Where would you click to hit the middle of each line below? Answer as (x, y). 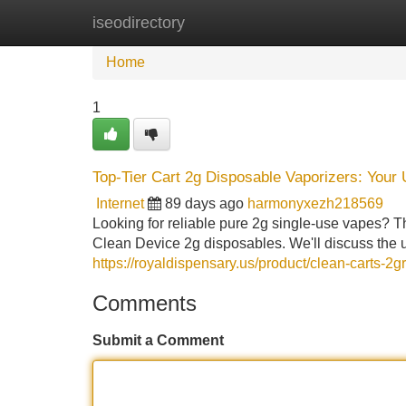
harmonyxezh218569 (315, 203)
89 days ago (204, 203)
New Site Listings (242, 22)
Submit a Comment (158, 340)
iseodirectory (139, 23)
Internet (120, 203)
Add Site (353, 22)
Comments (145, 303)
